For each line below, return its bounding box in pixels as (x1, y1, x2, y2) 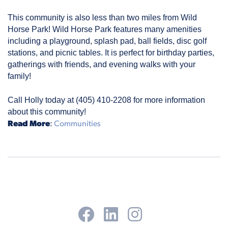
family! (8, 71, 31, 80)
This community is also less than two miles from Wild (8, 13, 197, 22)
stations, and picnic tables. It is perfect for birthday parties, (8, 48, 214, 57)
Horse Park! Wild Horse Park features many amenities (8, 24, 202, 34)
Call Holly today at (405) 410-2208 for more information (8, 95, 205, 104)
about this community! (8, 107, 86, 116)
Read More (8, 120, 50, 128)
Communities (54, 120, 101, 128)
